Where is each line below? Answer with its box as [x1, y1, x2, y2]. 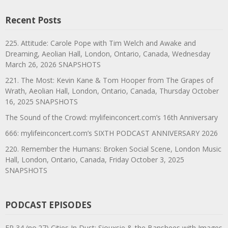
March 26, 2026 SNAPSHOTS [5, 59, 101, 69]
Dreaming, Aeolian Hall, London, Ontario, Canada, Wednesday [5, 48, 210, 59]
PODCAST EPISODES [5, 198, 92, 211]
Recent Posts [5, 14, 61, 26]
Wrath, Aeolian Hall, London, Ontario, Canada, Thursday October [5, 85, 219, 96]
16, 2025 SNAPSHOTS [5, 96, 78, 106]
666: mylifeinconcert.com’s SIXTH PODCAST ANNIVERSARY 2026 [5, 128, 218, 138]
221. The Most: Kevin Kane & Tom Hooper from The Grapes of [5, 75, 213, 85]
